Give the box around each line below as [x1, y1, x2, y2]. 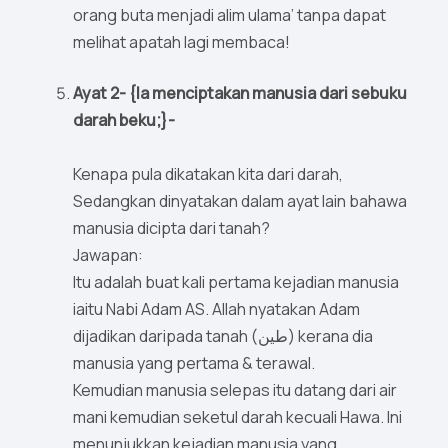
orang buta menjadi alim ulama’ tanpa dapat [73, 4, 386, 27]
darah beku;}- [73, 109, 175, 132]
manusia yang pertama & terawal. [73, 352, 318, 375]
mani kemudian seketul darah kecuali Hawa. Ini [73, 406, 402, 429]
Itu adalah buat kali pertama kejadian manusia [73, 271, 399, 294]
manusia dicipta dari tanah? [73, 217, 273, 240]
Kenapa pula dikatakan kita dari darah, [73, 163, 343, 186]
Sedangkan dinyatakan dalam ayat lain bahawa [73, 190, 407, 213]
